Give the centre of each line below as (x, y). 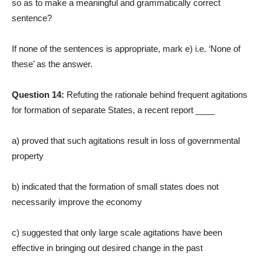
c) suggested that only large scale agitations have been (117, 233)
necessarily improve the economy (77, 202)
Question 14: (39, 95)
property (28, 156)
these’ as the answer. (52, 64)
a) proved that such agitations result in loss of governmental (126, 141)
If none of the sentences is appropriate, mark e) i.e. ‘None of (126, 49)
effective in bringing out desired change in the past (107, 248)
